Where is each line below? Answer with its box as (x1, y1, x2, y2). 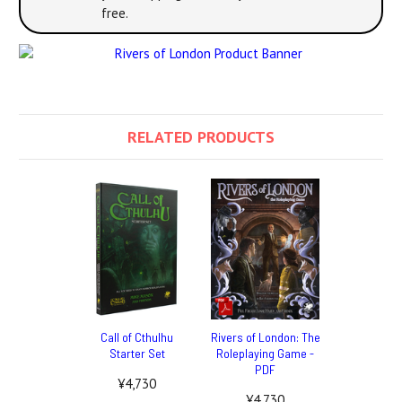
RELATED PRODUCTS (127, 126, 275, 147)
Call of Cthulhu (100, 328, 173, 345)
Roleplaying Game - (216, 345, 314, 361)
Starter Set (109, 345, 165, 361)
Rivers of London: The (210, 328, 320, 345)
